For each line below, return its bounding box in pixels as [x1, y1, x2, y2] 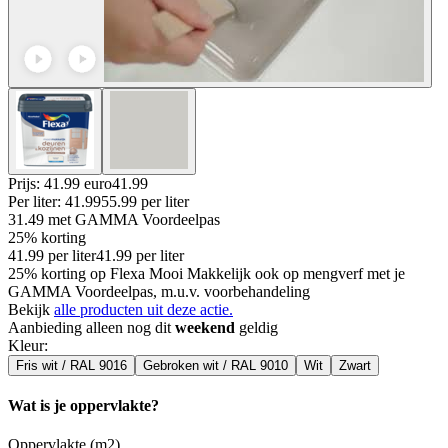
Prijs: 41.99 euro [8, 174, 112, 192]
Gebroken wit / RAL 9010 [143, 357, 288, 373]
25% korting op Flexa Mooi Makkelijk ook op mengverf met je [8, 264, 405, 282]
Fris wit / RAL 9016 [16, 357, 127, 373]
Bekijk [8, 300, 54, 318]
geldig [235, 318, 278, 336]
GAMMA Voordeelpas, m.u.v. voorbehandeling [8, 282, 310, 300]
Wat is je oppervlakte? [8, 397, 159, 415]
